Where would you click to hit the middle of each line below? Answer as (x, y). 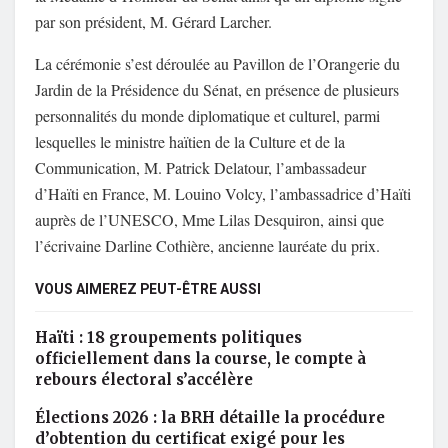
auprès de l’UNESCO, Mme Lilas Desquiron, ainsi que (209, 219)
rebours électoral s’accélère (144, 379)
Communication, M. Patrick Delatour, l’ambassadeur (200, 167)
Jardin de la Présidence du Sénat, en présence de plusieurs (217, 89)
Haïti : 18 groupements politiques (168, 337)
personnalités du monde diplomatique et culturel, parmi (207, 115)
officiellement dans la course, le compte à (200, 358)
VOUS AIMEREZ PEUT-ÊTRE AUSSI (148, 289)
